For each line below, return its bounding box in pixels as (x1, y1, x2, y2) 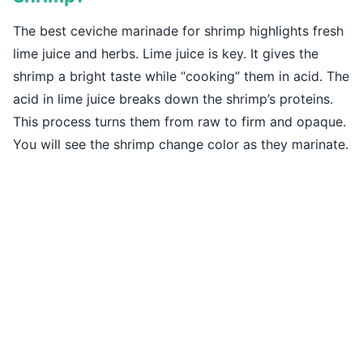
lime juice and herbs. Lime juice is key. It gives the (13, 45, 318, 62)
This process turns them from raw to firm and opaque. (13, 113, 346, 130)
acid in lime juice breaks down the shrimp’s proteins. (13, 91, 333, 108)
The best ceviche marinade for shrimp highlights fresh (13, 23, 344, 40)
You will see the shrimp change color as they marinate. (13, 136, 348, 153)
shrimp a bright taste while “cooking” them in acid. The (13, 68, 349, 85)
